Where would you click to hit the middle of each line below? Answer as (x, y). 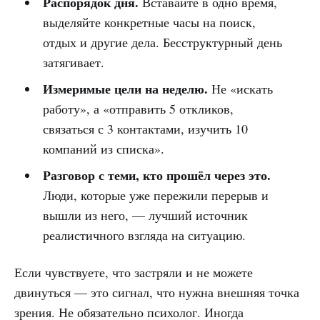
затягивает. (73, 62)
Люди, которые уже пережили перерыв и (155, 195)
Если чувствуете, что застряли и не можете (134, 272)
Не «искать (240, 88)
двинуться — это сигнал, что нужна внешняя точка (157, 292)
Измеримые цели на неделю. (125, 88)
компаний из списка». (103, 148)
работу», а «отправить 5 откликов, (138, 108)
